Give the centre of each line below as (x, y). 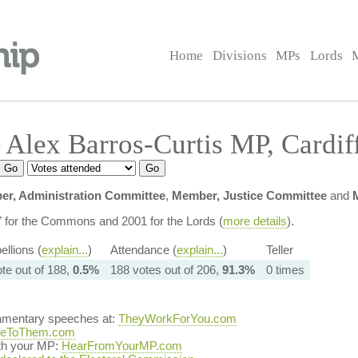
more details (255, 221)
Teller (279, 250)
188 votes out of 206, (166, 270)
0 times (285, 270)
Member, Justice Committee (249, 195)
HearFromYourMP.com (121, 346)
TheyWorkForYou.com (177, 318)
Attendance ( (143, 250)
